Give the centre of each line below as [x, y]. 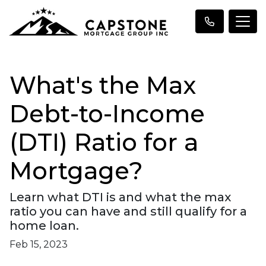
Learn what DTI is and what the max [120, 197]
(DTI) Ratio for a [104, 142]
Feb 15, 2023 [39, 244]
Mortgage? [76, 171]
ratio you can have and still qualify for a [128, 211]
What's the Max [103, 85]
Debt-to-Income [107, 114]
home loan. [44, 226]
